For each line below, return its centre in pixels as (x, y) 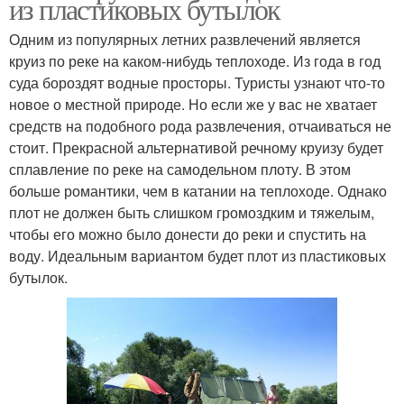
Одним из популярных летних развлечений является (185, 39)
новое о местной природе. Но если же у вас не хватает (193, 104)
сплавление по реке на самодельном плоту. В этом (180, 169)
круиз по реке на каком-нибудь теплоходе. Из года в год (195, 60)
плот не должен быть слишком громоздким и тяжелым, (192, 212)
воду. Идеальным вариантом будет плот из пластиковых (197, 255)
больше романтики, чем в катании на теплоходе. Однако (198, 190)
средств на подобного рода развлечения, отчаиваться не (200, 125)
